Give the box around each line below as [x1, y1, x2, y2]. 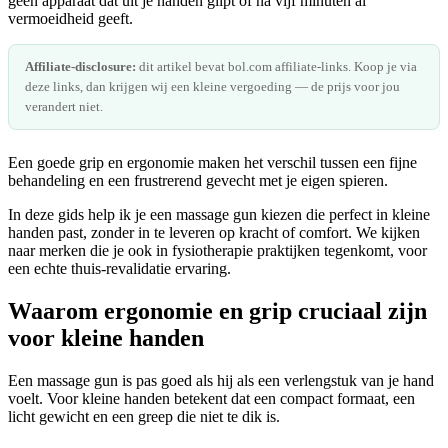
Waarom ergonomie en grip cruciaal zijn [8, 297, 427, 324]
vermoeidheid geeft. [8, 9, 133, 27]
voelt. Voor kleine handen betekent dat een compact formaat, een [8, 389, 415, 407]
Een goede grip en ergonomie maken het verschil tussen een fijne [8, 153, 417, 171]
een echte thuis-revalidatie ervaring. [8, 259, 231, 277]
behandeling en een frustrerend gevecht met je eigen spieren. [8, 171, 388, 189]
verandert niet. [25, 98, 103, 114]
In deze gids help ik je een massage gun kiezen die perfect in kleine [8, 205, 430, 223]
